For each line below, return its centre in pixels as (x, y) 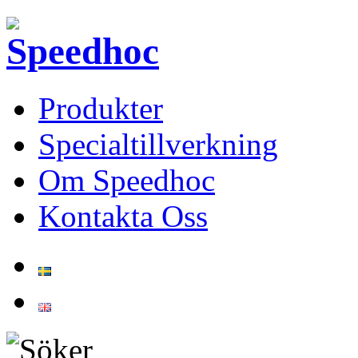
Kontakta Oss (123, 216)
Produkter (101, 108)
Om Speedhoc (127, 180)
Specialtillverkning (158, 144)
